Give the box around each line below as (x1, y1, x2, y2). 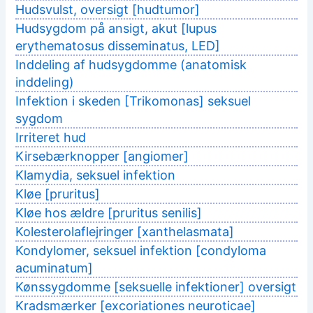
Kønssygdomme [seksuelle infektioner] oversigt (15, 279, 297, 295)
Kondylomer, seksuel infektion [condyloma (15, 243, 267, 259)
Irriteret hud (15, 130, 87, 145)
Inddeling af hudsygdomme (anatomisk (15, 57, 247, 73)
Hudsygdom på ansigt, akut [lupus (15, 21, 217, 36)
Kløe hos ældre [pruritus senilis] (15, 205, 203, 221)
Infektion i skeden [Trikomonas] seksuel (15, 94, 252, 109)
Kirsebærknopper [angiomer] (15, 149, 189, 164)
